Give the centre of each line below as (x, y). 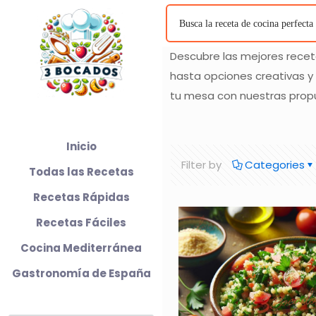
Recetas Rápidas (81, 197)
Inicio (81, 146)
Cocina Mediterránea (81, 248)
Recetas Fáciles (81, 223)
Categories (275, 165)
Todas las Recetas (81, 172)
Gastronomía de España (81, 273)
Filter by (201, 165)
